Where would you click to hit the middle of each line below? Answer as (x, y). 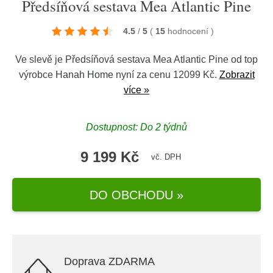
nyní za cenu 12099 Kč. (166, 75)
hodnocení (189, 31)
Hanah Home (84, 75)
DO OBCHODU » (136, 195)
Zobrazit (237, 75)
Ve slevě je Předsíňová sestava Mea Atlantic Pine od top (136, 59)
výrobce (37, 75)
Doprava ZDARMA (109, 261)
